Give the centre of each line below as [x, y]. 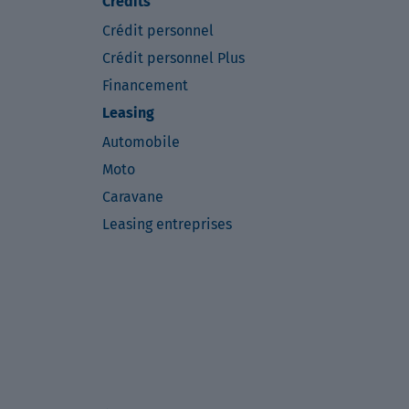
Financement [145, 85]
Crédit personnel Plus [173, 58]
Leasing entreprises [167, 224]
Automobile [141, 142]
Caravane [133, 197]
